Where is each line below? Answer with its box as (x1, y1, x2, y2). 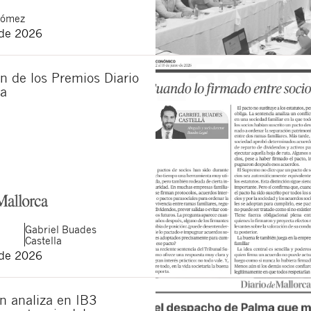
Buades (62, 221, 97, 236)
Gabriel (25, 221, 62, 236)
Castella (25, 233, 62, 247)
